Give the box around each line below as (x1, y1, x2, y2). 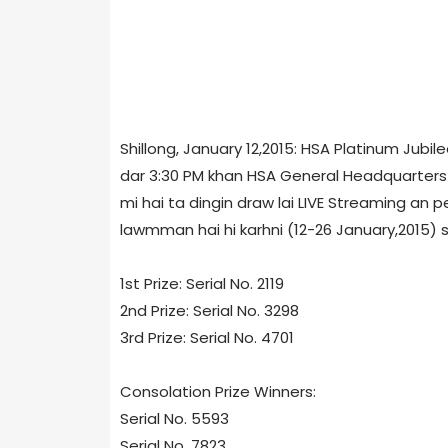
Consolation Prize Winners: (119, 380, 316, 402)
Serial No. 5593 (119, 407, 229, 429)
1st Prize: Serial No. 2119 (119, 272, 284, 294)
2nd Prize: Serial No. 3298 (119, 299, 299, 321)
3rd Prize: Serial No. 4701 (119, 326, 294, 348)
